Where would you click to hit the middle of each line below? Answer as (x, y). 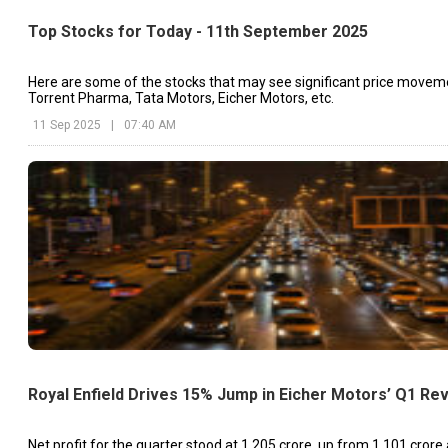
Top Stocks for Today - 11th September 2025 (198, 31)
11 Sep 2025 (67, 124)
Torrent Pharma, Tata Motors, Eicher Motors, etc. (181, 97)
